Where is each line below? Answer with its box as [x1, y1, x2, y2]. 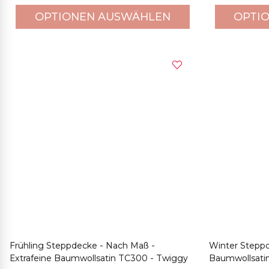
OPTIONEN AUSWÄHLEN [34, 10, 171, 23]
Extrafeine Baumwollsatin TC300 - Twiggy [10, 253, 188, 264]
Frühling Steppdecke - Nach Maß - [10, 240, 155, 251]
